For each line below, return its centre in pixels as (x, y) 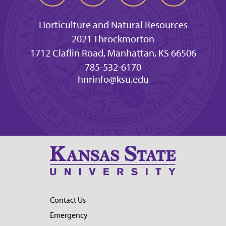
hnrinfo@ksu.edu (113, 79)
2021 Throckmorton (113, 39)
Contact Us (68, 200)
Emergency (69, 215)
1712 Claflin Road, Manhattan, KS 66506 (113, 53)
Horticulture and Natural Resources (113, 25)
